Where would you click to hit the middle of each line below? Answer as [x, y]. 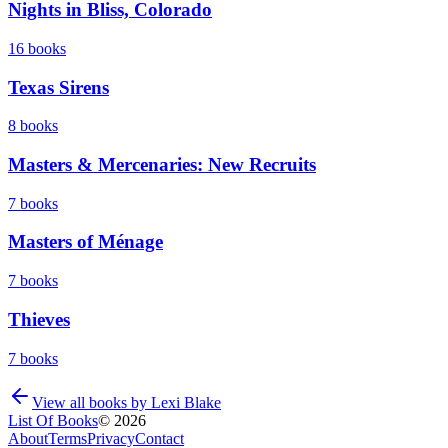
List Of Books [53, 420]
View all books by [91, 402]
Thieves [39, 319]
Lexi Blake [186, 402]
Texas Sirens [58, 87]
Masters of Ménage [85, 242]
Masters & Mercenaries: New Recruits [162, 164]
